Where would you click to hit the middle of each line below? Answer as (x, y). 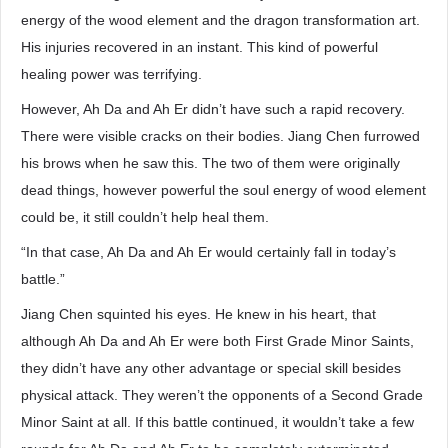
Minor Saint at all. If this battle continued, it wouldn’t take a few (217, 422)
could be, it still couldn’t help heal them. (145, 217)
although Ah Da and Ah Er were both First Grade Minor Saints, (217, 341)
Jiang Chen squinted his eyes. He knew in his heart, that (198, 314)
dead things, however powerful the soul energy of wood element (223, 190)
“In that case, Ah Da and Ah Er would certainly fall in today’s (208, 252)
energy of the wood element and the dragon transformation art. (220, 20)
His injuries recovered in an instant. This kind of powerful (199, 47)
